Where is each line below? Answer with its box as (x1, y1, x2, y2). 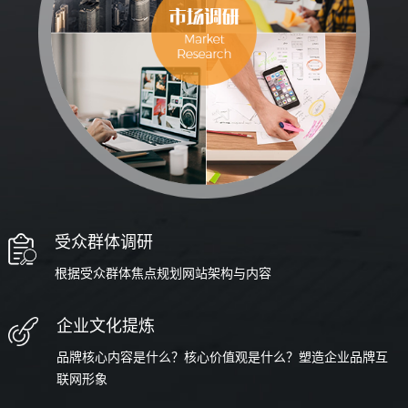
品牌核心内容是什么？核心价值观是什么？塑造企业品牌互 (56, 351, 389, 365)
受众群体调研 (54, 233, 153, 252)
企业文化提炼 (56, 317, 156, 336)
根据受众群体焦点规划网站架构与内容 (54, 267, 271, 281)
